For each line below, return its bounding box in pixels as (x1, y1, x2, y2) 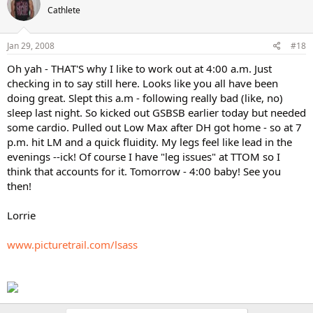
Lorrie (7, 208, 36, 222)
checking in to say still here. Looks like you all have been (7, 76, 278, 90)
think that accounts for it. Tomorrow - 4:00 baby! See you (7, 164, 281, 178)
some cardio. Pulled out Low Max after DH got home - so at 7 (7, 120, 302, 134)
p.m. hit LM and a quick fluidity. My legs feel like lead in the (7, 135, 292, 149)
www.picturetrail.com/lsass (7, 238, 138, 252)
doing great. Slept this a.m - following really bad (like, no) (7, 91, 283, 105)
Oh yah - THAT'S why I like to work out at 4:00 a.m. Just (7, 61, 272, 75)
